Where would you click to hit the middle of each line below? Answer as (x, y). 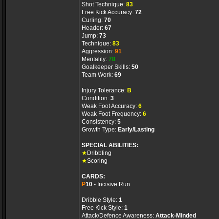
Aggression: (98, 51)
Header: (93, 28)
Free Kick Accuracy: (108, 12)
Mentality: (95, 59)
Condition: (96, 98)
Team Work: (98, 75)
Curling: (93, 20)
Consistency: (99, 122)
